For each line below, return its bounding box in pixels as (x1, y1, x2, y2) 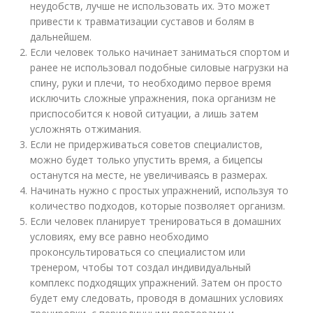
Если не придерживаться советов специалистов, (30, 138, 263, 151)
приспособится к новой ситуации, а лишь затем (30, 107, 259, 120)
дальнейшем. (30, 30, 92, 43)
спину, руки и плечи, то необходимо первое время (30, 76, 272, 89)
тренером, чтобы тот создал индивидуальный (30, 261, 252, 274)
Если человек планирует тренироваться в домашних (30, 214, 282, 228)
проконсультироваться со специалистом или (30, 245, 246, 259)
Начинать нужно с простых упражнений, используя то (30, 184, 289, 197)
